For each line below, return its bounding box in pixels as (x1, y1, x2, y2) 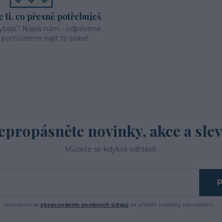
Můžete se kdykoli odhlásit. (64, 145, 158, 154)
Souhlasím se (3, 201, 40, 209)
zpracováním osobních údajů (40, 201, 129, 209)
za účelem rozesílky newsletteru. (128, 201, 215, 209)
